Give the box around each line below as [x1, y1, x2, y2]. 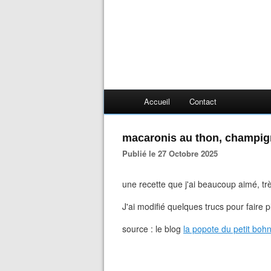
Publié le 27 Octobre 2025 [128, 148, 218, 159]
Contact [189, 96, 217, 107]
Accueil [144, 96, 170, 107]
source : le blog [122, 223, 183, 235]
